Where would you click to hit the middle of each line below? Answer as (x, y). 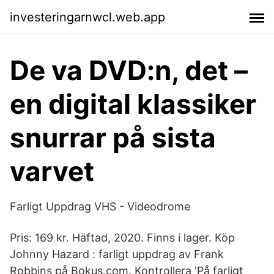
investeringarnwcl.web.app (87, 17)
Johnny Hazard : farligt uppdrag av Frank (117, 254)
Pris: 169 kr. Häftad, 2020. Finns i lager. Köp (122, 238)
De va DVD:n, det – (129, 70)
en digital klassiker (133, 104)
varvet (52, 171)
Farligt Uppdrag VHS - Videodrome (100, 206)
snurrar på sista (113, 138)
